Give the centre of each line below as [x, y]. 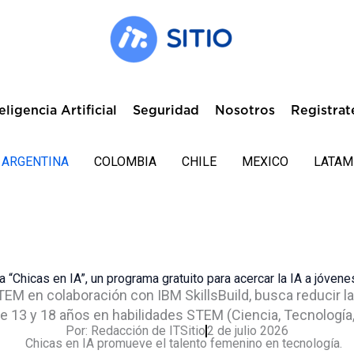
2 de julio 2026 [248, 331]
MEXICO [265, 162]
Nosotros [245, 111]
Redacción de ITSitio [147, 331]
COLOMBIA [125, 162]
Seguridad [166, 111]
